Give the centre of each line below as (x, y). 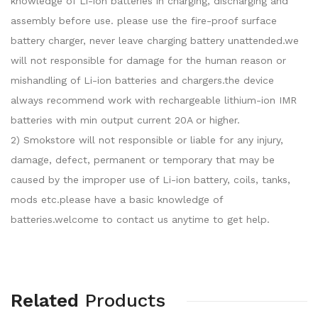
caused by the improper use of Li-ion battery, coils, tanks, (150, 180)
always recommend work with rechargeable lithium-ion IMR (154, 100)
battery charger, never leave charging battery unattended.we (155, 40)
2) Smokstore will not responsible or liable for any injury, (147, 140)
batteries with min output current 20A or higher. (125, 120)
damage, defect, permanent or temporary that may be (143, 160)
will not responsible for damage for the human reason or (148, 60)
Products (125, 300)
